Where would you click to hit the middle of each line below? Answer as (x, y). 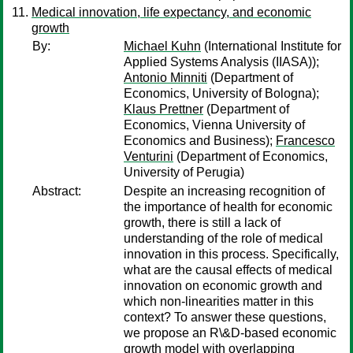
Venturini (149, 156)
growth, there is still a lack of (202, 223)
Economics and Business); (200, 141)
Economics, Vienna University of (214, 125)
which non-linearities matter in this (219, 301)
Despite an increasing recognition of (224, 191)
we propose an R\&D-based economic (230, 333)
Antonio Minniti (165, 78)
